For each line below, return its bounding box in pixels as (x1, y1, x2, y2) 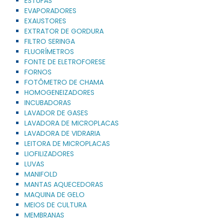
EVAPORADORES (24, 5, 76, 16)
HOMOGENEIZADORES (24, 87, 94, 97)
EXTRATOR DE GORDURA (24, 26, 104, 36)
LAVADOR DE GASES (24, 108, 88, 118)
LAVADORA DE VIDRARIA (24, 128, 100, 138)
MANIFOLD (24, 169, 57, 179)
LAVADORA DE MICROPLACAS (24, 118, 119, 128)
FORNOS (24, 67, 52, 77)
